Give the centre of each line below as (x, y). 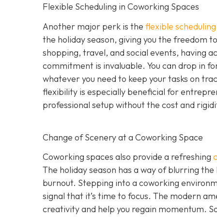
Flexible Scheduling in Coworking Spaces (121, 7)
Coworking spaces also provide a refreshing (128, 157)
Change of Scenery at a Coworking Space (123, 137)
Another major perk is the (94, 26)
